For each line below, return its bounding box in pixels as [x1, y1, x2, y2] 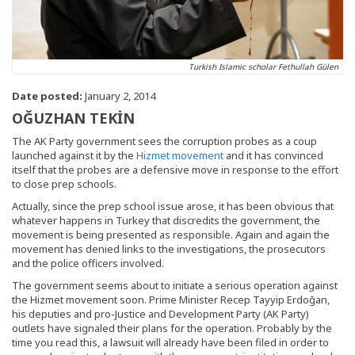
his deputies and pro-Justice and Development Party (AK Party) [12, 306, 309, 321]
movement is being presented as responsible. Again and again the [12, 227, 330, 242]
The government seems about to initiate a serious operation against [12, 277, 338, 292]
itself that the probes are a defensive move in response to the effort [12, 162, 338, 177]
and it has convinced [226, 147, 323, 162]
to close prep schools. [12, 176, 116, 191]
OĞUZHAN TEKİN [12, 108, 135, 128]
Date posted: [12, 88, 82, 103]
